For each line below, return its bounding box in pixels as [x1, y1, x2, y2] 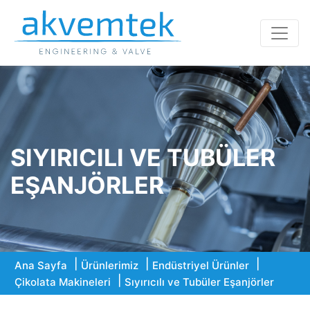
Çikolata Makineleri [15, 275, 111, 289]
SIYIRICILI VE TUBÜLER [10, 143, 275, 172]
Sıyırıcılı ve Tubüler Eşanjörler [125, 275, 274, 289]
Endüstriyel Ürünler [152, 259, 249, 272]
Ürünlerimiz [81, 259, 138, 272]
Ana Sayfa [15, 259, 67, 272]
